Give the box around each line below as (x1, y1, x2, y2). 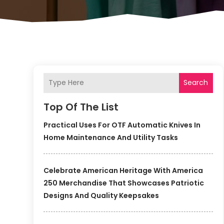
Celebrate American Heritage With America (43, 165, 203, 175)
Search (183, 77, 208, 88)
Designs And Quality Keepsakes (43, 190, 159, 200)
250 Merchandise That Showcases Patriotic (43, 177, 204, 188)
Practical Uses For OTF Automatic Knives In (43, 119, 201, 130)
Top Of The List (43, 99, 119, 114)
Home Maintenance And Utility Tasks (43, 132, 178, 142)
